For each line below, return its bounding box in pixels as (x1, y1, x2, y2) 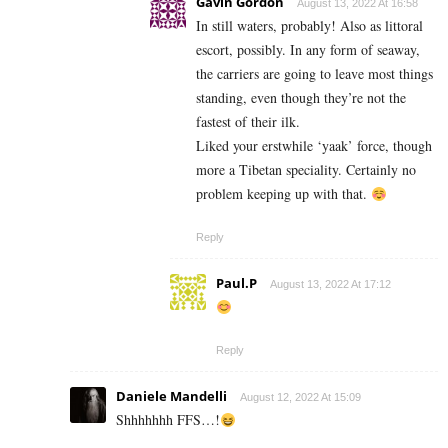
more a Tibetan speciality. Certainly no (196, 160, 416, 180)
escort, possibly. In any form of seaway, (196, 40, 420, 60)
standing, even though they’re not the (196, 88, 406, 108)
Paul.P (216, 274, 257, 293)
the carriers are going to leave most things (196, 64, 433, 84)
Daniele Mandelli (116, 387, 227, 406)
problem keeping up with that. (196, 184, 371, 204)
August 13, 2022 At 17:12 (270, 278, 391, 291)
